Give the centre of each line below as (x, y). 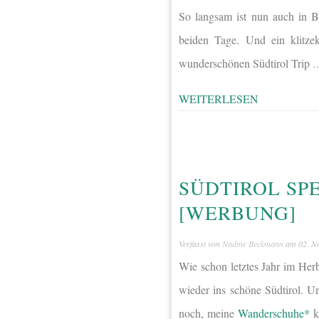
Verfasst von (200, 243)
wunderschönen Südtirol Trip (246, 63)
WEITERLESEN (219, 99)
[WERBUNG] (237, 213)
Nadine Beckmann (253, 243)
